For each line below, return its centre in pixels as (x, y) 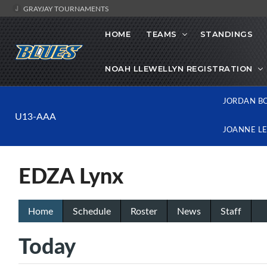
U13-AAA (35, 117)
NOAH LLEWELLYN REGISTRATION (179, 69)
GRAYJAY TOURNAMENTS (65, 8)
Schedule (92, 211)
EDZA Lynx (71, 175)
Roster (144, 211)
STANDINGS (226, 34)
